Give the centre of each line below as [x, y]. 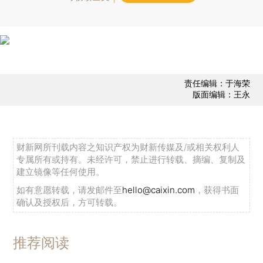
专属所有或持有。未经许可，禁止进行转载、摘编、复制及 [131, 160]
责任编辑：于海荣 [217, 83]
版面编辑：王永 [221, 95]
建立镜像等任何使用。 [61, 172]
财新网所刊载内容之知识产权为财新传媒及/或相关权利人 [128, 147]
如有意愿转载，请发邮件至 [70, 190]
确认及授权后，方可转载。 [70, 203]
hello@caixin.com [159, 190]
